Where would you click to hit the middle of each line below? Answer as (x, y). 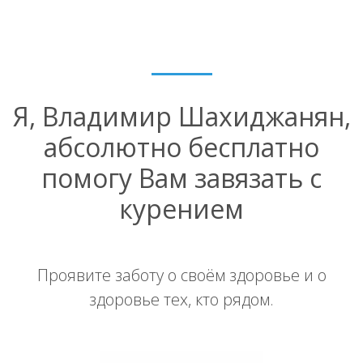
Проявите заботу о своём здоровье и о (181, 275)
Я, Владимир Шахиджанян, (181, 116)
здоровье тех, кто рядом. (181, 299)
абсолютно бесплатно (181, 147)
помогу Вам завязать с (181, 177)
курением (181, 208)
